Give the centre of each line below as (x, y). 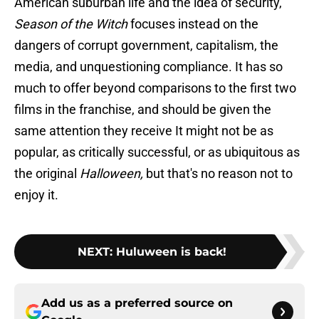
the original (47, 174)
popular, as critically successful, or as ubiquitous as (157, 152)
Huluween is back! (171, 252)
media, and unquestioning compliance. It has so (148, 67)
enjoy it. (36, 195)
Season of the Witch (71, 24)
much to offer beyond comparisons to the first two (155, 88)
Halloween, (113, 174)
